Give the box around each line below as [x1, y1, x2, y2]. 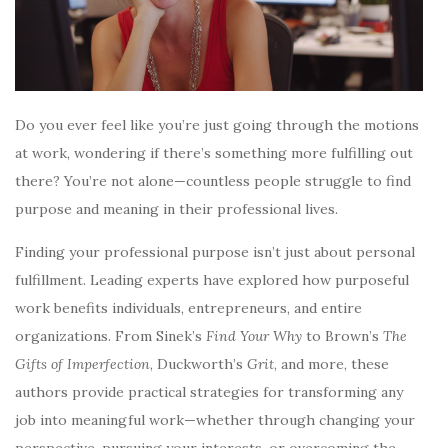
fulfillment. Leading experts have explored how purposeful [15, 270, 409, 289]
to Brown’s [302, 326, 383, 345]
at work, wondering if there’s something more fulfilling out [15, 143, 413, 162]
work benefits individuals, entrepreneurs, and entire [15, 298, 362, 317]
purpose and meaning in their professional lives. [15, 199, 338, 218]
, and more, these [274, 354, 389, 373]
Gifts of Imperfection [15, 354, 150, 373]
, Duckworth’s [150, 354, 247, 373]
